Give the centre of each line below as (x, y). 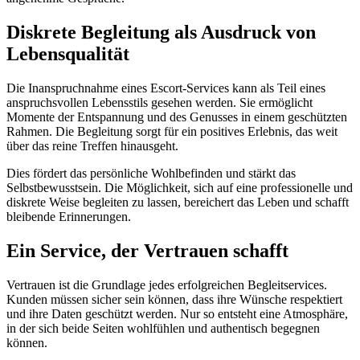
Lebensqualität (68, 54)
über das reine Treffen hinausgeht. (92, 146)
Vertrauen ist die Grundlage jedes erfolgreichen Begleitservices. (167, 284)
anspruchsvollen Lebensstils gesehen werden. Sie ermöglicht (160, 103)
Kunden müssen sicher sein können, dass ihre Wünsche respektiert (174, 299)
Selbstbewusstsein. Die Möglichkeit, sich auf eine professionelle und (180, 188)
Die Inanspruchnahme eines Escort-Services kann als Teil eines (166, 88)
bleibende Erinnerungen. (69, 217)
